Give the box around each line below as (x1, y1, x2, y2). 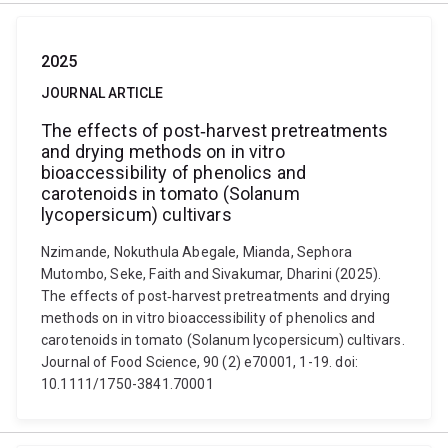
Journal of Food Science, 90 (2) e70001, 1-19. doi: (41, 354, 359, 370)
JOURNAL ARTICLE (41, 85, 164, 101)
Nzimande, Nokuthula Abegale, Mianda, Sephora (41, 244, 353, 260)
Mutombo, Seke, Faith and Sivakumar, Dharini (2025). (41, 266, 382, 282)
